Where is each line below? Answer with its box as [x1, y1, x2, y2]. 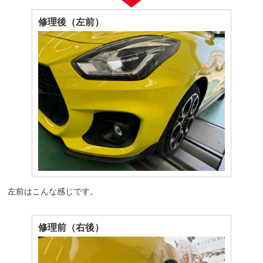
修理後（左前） [38, 15, 104, 28]
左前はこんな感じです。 [8, 186, 99, 196]
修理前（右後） [38, 221, 104, 233]
